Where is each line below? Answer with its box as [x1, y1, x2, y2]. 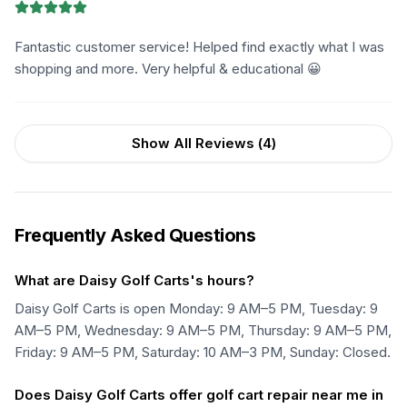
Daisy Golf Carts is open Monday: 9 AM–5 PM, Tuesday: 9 [15, 300, 378, 317]
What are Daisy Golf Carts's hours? [15, 272, 254, 289]
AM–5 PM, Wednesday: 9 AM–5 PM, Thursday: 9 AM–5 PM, [15, 322, 392, 339]
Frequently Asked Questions [15, 224, 255, 246]
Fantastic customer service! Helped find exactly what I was [15, 38, 384, 55]
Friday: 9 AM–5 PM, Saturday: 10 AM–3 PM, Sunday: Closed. [15, 343, 391, 361]
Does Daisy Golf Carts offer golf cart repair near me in [15, 386, 383, 403]
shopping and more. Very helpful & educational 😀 [15, 60, 322, 77]
